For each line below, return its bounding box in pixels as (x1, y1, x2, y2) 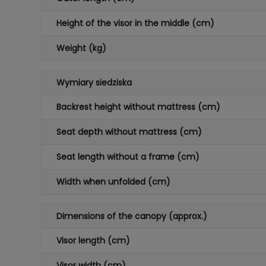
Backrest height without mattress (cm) (56, 101, 220, 113)
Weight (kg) (56, 42, 106, 54)
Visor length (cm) (56, 235, 130, 246)
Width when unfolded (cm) (56, 176, 170, 188)
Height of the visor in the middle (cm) (56, 17, 214, 29)
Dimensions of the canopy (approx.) (56, 210, 207, 222)
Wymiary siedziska (56, 77, 132, 88)
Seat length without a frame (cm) (56, 151, 199, 163)
